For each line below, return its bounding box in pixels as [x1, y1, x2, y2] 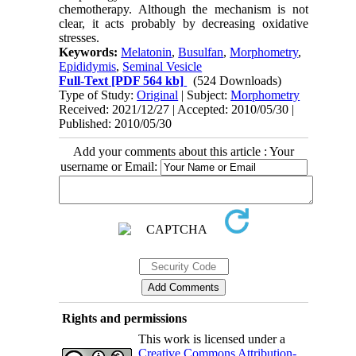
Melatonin [121, 45, 172, 60]
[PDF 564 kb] [108, 74, 184, 88]
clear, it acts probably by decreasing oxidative [59, 17, 308, 31]
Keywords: [59, 45, 122, 60]
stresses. [59, 31, 100, 45]
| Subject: [178, 88, 231, 103]
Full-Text [59, 74, 109, 88]
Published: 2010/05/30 [59, 117, 172, 131]
